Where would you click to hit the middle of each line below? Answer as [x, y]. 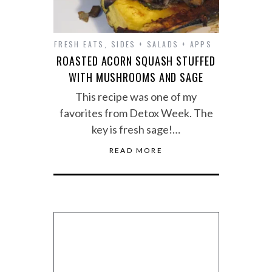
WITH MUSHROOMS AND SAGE [136, 77]
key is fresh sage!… [136, 129]
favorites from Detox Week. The [136, 113]
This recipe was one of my [136, 96]
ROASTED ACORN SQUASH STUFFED [136, 60]
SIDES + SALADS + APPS [161, 44]
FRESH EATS [79, 44]
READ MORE [136, 150]
